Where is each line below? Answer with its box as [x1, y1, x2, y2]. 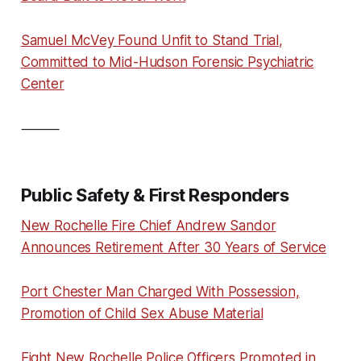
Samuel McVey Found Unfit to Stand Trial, [20, 31, 283, 48]
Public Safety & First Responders [20, 184, 289, 205]
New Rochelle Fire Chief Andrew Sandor [20, 217, 276, 234]
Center [20, 75, 64, 92]
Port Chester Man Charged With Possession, [20, 283, 300, 300]
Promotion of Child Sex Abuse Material [20, 305, 263, 322]
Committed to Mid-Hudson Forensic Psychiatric [20, 53, 314, 70]
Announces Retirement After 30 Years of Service [20, 239, 326, 255]
